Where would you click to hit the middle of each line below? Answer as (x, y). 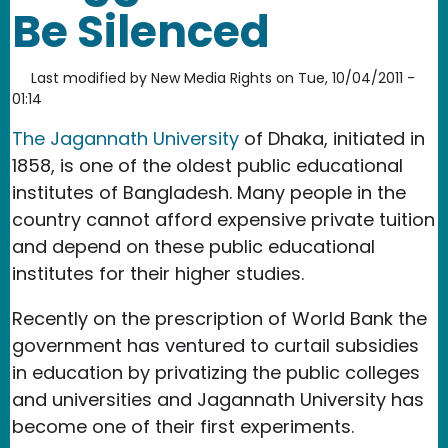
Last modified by (89, 77)
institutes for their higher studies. (158, 273)
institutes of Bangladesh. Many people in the (209, 192)
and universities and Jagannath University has (218, 399)
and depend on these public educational (193, 246)
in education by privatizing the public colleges (216, 372)
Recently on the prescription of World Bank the (219, 318)
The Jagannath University (125, 138)
